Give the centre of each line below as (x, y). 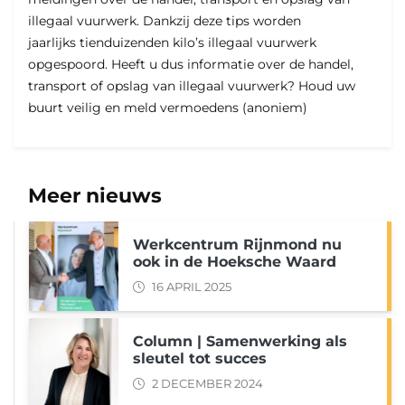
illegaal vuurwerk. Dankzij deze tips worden (165, 21)
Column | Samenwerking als (240, 342)
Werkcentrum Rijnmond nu (237, 245)
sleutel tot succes (200, 359)
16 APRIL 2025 (192, 287)
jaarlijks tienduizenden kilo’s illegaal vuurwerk (172, 43)
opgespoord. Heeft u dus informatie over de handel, (191, 65)
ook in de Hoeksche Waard (235, 262)
